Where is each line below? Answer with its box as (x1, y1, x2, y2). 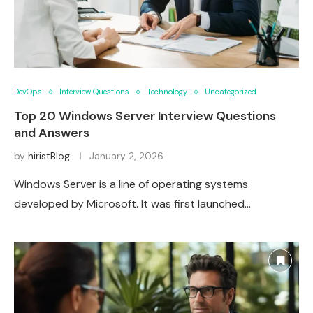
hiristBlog (28, 150, 70, 163)
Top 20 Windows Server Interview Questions (14, 108, 276, 125)
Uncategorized (205, 87, 256, 97)
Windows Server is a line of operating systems (14, 177, 248, 192)
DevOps (14, 87, 42, 97)
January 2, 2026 (89, 150, 163, 163)
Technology (147, 87, 187, 97)
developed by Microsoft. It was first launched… (14, 196, 251, 212)
